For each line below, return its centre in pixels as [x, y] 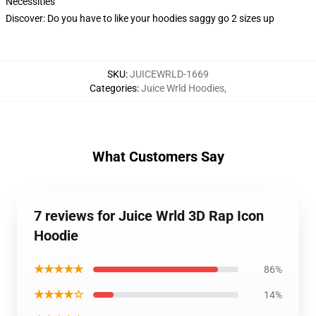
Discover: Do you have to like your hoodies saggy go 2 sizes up [140, 18]
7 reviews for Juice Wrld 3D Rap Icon [149, 216]
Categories [113, 88]
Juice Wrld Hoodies [183, 88]
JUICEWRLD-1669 [169, 74]
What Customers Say [158, 157]
